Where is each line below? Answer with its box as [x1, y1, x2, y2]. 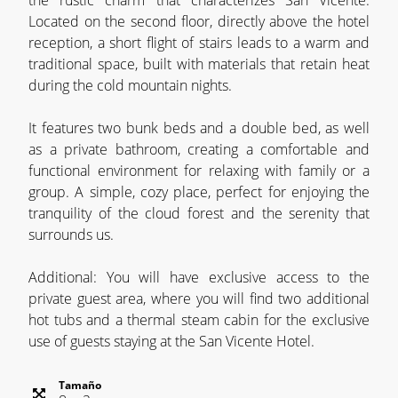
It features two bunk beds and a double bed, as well [28, 118, 370, 138]
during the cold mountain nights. [28, 76, 232, 95]
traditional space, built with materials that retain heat [28, 54, 370, 74]
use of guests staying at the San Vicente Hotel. [28, 331, 314, 351]
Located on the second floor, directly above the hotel [28, 12, 370, 31]
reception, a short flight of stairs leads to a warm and [28, 33, 370, 52]
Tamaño [59, 378, 101, 393]
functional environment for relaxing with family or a [28, 161, 370, 180]
